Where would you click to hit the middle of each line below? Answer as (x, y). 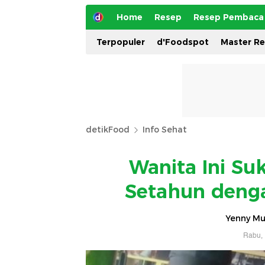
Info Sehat (165, 130)
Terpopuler (121, 42)
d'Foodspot (183, 42)
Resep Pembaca (229, 17)
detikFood (108, 130)
